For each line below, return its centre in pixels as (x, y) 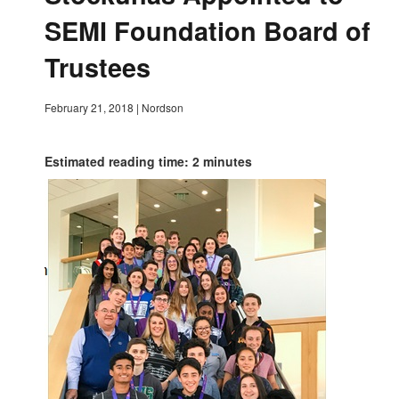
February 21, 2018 (89, 107)
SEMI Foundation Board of (208, 31)
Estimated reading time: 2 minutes (148, 161)
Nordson (163, 107)
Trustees (98, 67)
